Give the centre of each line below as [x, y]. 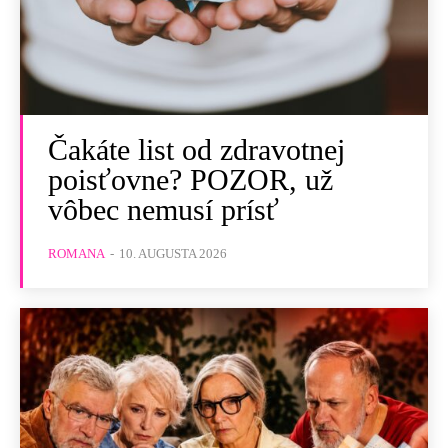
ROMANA [76, 254]
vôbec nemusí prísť [163, 210]
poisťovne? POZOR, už [190, 180]
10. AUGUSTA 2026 [173, 254]
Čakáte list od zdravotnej [196, 150]
